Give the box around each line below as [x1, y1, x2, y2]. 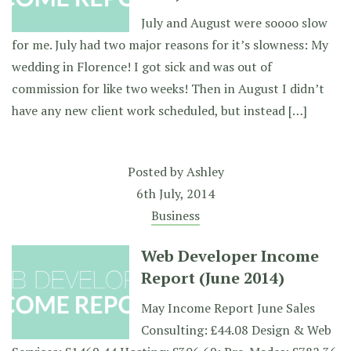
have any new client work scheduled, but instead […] [12, 102, 307, 119]
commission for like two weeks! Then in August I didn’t [12, 80, 324, 97]
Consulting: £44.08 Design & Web [141, 321, 331, 338]
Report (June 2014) [141, 267, 284, 288]
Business [151, 207, 200, 224]
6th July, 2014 [136, 185, 215, 202]
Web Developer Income [141, 245, 319, 266]
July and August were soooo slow [141, 14, 327, 31]
